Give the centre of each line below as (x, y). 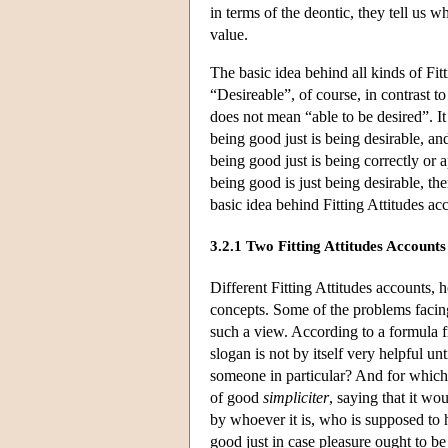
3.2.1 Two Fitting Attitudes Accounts (328, 246)
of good (236, 397)
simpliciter (296, 397)
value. (229, 34)
